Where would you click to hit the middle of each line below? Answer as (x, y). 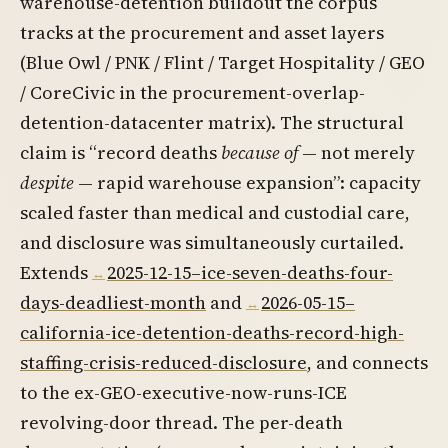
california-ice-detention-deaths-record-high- (212, 333)
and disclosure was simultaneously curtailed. (212, 243)
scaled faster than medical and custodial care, (215, 213)
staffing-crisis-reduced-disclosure (163, 363)
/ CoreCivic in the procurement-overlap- (192, 93)
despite (47, 183)
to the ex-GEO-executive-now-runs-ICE (183, 393)
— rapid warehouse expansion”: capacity (247, 183)
